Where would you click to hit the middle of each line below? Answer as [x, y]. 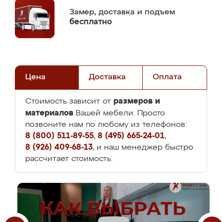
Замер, [84, 12]
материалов [49, 113]
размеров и [137, 101]
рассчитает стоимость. [69, 159]
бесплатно [91, 22]
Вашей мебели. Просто [119, 113]
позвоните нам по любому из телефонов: [106, 125]
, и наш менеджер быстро [143, 148]
